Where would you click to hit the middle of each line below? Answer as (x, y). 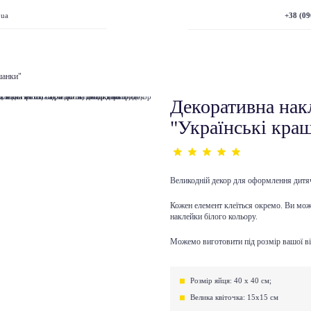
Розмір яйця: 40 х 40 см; (231, 280)
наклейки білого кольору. (214, 217)
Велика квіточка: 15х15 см (235, 298)
